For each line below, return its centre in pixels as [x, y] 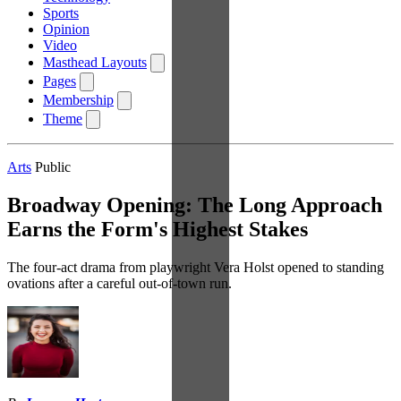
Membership [78, 100]
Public [53, 167]
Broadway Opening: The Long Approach [195, 205]
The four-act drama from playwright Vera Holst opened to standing [196, 267]
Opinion [66, 29]
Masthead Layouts [95, 62]
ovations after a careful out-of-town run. [119, 283]
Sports [61, 13]
